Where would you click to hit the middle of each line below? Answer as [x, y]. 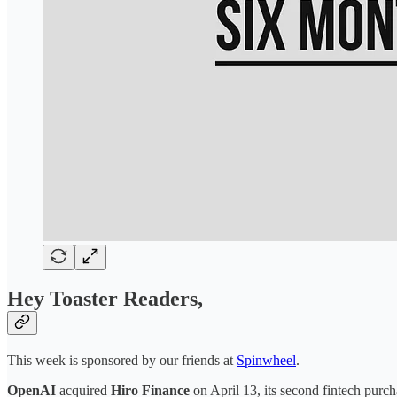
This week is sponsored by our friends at [122, 361]
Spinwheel [266, 361]
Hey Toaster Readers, [105, 299]
